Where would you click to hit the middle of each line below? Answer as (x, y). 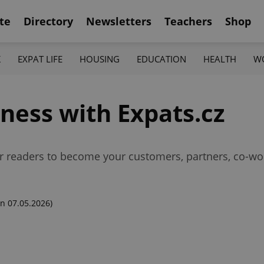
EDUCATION (162, 59)
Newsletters (119, 21)
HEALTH (220, 59)
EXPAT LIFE (40, 59)
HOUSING (99, 59)
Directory (48, 21)
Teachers (188, 21)
